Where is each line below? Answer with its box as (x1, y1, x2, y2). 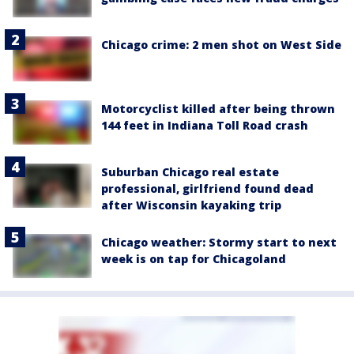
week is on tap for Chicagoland (101, 250, 286, 266)
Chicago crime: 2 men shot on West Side (101, 37, 341, 53)
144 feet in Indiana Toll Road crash (101, 117, 308, 133)
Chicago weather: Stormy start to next (101, 234, 337, 250)
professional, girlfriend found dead (101, 180, 314, 196)
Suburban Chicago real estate (101, 164, 279, 179)
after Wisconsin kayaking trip (101, 197, 281, 213)
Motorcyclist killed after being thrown (101, 100, 335, 116)
